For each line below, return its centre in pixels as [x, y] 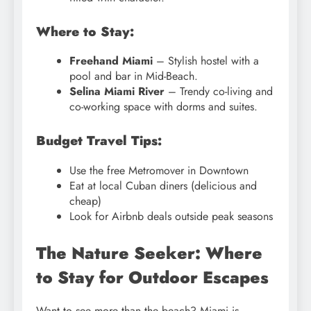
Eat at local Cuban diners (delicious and [163, 186]
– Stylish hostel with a [206, 61]
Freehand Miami [111, 61]
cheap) [85, 201]
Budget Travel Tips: [99, 141]
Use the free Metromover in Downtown [159, 171]
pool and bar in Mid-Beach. [134, 76]
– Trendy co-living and [219, 92]
